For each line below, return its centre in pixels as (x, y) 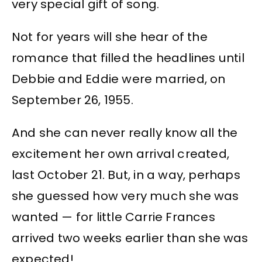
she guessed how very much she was (125, 196)
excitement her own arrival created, (121, 154)
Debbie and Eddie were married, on (119, 79)
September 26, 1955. (73, 100)
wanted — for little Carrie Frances (113, 217)
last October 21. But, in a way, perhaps (126, 175)
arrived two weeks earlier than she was (130, 238)
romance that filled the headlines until (128, 58)
